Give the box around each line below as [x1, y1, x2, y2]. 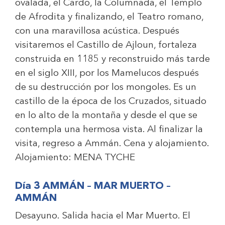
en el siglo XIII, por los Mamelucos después [15, 69, 199, 78]
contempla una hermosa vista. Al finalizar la [15, 125, 203, 135]
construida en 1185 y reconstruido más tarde [15, 55, 210, 64]
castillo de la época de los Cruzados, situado [15, 97, 206, 106]
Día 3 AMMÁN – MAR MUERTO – [15, 181, 171, 191]
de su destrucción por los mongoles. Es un [15, 83, 196, 92]
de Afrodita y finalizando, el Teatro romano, [15, 13, 203, 22]
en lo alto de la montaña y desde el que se [15, 111, 197, 121]
